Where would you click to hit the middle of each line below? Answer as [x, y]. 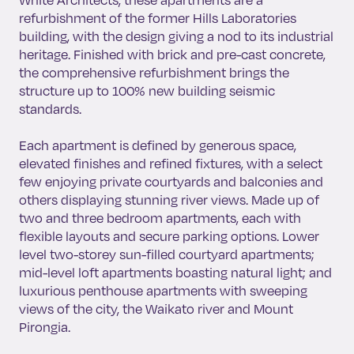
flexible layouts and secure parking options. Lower [169, 236]
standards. [51, 109]
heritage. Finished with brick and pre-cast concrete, [172, 54]
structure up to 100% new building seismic [147, 90]
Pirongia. [45, 327]
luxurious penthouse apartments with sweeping [163, 290]
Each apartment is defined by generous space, [158, 145]
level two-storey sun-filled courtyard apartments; [167, 254]
